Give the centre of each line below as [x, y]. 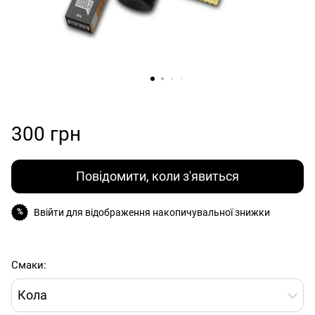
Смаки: [29, 265]
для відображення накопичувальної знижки [167, 212]
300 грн [46, 134]
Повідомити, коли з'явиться [157, 176]
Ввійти [49, 212]
